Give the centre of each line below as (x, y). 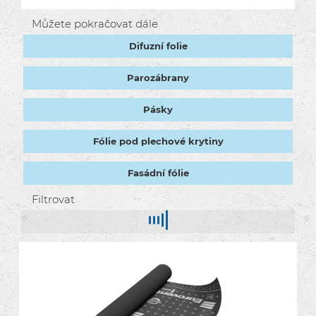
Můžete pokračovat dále (95, 24)
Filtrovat (53, 199)
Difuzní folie (158, 46)
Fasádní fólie (158, 173)
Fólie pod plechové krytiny (158, 141)
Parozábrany (158, 78)
